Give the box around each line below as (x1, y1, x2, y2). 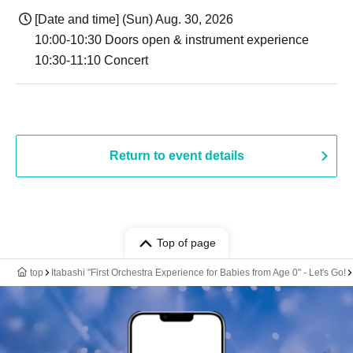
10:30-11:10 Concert (35, 54, 148, 67)
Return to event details (109, 149, 244, 162)
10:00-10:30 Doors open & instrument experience (35, 33, 309, 46)
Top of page (156, 236, 216, 249)
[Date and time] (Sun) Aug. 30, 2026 (35, 13, 233, 26)
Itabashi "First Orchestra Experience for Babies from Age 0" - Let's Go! (51, 267, 346, 278)
